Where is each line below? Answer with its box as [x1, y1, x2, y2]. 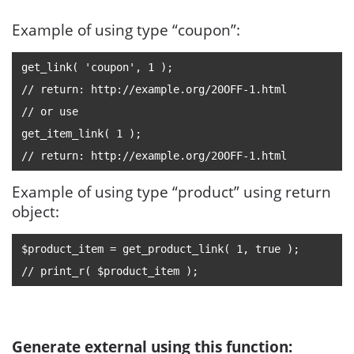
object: [12, 201, 59, 222]
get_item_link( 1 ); [21, 127, 141, 140]
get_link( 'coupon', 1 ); [21, 61, 173, 73]
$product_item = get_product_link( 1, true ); [21, 243, 299, 255]
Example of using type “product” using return [12, 182, 331, 202]
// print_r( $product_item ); [21, 265, 198, 277]
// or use [21, 105, 78, 118]
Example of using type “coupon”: [12, 20, 240, 40]
